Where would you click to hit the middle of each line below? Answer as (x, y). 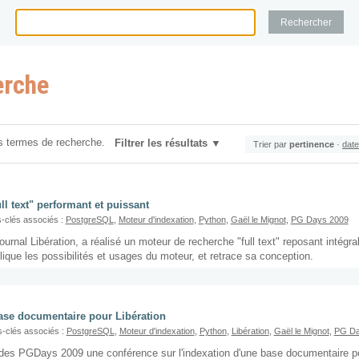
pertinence (312, 144)
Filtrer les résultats (161, 143)
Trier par (270, 144)
